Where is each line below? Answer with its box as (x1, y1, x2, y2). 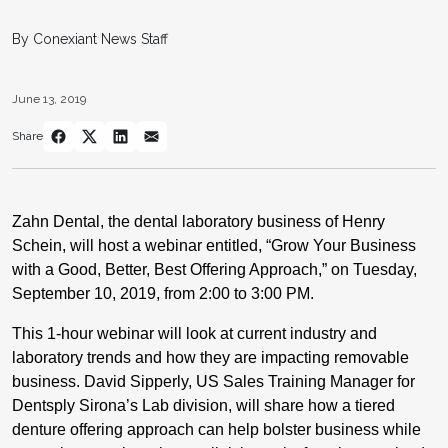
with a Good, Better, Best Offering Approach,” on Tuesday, (12, 260, 417, 278)
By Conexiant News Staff (12, 30, 168, 47)
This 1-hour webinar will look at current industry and (12, 324, 377, 342)
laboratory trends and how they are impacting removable (12, 348, 409, 366)
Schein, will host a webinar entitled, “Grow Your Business (12, 236, 416, 254)
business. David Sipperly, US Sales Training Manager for (12, 372, 415, 390)
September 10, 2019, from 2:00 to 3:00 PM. (12, 284, 314, 302)
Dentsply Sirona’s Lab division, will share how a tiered (12, 396, 395, 414)
